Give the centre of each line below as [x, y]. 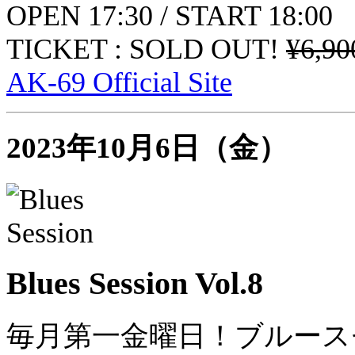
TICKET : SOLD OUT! [146, 50]
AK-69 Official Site [119, 83]
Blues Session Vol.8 [135, 283]
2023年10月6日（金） [147, 148]
